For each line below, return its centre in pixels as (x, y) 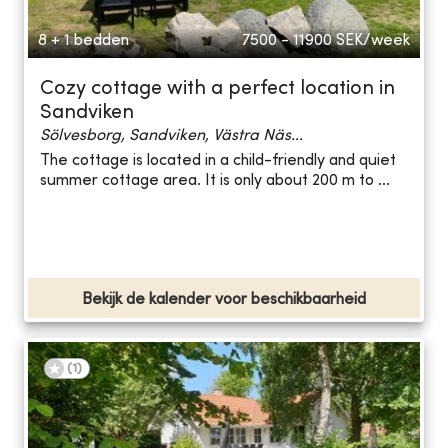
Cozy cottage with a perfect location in (217, 89)
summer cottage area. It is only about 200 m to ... (215, 181)
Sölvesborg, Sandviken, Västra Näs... (171, 135)
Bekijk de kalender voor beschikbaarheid (224, 299)
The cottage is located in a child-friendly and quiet (218, 161)
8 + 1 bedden (83, 40)
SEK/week (373, 40)
